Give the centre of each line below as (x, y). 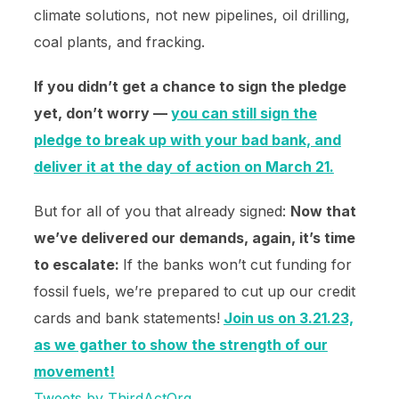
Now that (323, 211)
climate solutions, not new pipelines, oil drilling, (191, 15)
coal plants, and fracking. (119, 42)
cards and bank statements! (126, 318)
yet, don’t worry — (102, 113)
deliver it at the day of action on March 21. (183, 167)
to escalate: (78, 265)
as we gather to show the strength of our (180, 345)
